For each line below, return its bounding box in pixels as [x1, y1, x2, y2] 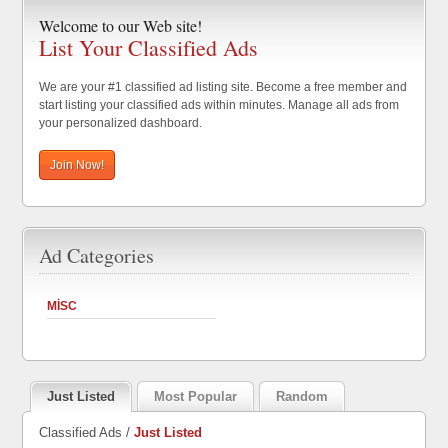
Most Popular [154, 389, 238, 404]
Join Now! [50, 158, 105, 172]
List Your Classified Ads [39, 33, 259, 62]
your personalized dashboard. [39, 116, 203, 130]
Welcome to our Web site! [39, 15, 203, 36]
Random [276, 389, 329, 404]
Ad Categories [39, 242, 155, 269]
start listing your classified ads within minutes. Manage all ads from [39, 98, 400, 112]
